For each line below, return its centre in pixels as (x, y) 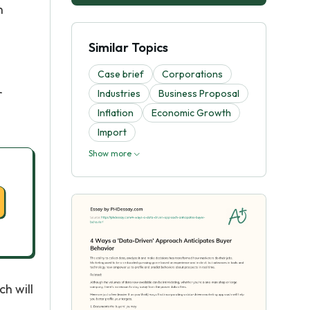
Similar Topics (128, 47)
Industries (119, 93)
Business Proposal (199, 93)
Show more (111, 153)
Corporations (192, 74)
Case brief (121, 74)
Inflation (116, 113)
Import (112, 132)
